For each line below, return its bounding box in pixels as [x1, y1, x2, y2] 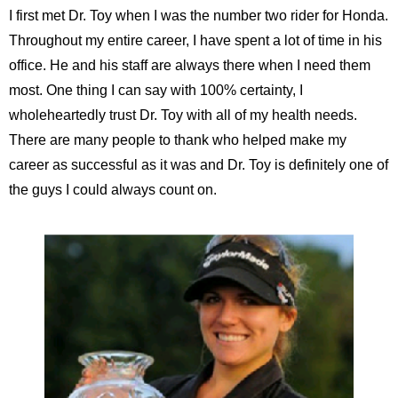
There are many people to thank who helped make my [9, 131, 346, 147]
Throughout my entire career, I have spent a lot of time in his [9, 32, 382, 48]
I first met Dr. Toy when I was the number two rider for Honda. [9, 7, 388, 23]
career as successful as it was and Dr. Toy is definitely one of [9, 156, 388, 172]
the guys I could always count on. [9, 181, 217, 197]
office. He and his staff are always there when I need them [9, 57, 370, 73]
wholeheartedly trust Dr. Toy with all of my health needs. [9, 107, 357, 123]
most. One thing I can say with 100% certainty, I [9, 82, 303, 98]
